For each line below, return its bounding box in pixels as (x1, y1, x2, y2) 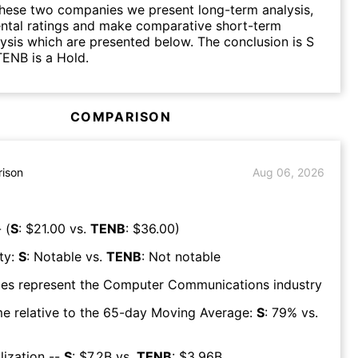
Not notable (149, 248, 221, 265)
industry (269, 276, 322, 292)
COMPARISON (70, 108, 172, 125)
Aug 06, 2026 (253, 165, 324, 180)
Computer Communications (103, 276, 269, 292)
